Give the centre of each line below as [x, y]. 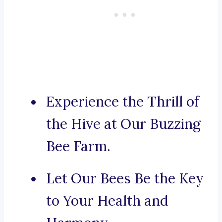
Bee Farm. [78, 146]
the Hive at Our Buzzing [123, 124]
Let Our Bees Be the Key [125, 179]
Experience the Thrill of [123, 102]
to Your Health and [107, 201]
